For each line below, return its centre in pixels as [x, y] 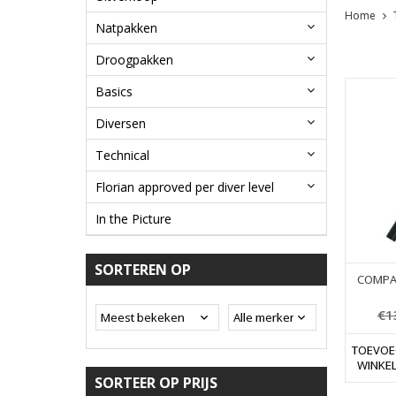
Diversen [121, 124]
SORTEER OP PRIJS [156, 383]
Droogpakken [134, 60]
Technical [122, 156]
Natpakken [126, 28]
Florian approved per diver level [185, 187]
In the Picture [133, 219]
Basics [114, 92]
